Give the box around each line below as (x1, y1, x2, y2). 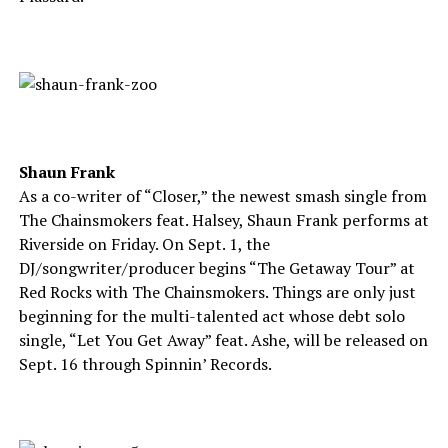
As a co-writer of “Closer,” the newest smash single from (18, 185, 427, 207)
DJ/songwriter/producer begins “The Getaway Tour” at (18, 257, 415, 279)
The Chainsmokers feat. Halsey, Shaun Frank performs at (18, 209, 429, 231)
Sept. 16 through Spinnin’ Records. (18, 353, 272, 375)
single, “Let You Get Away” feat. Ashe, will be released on (18, 329, 428, 351)
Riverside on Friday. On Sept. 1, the (18, 233, 270, 255)
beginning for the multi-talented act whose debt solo (18, 305, 405, 327)
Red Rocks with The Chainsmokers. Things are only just (18, 281, 416, 303)
